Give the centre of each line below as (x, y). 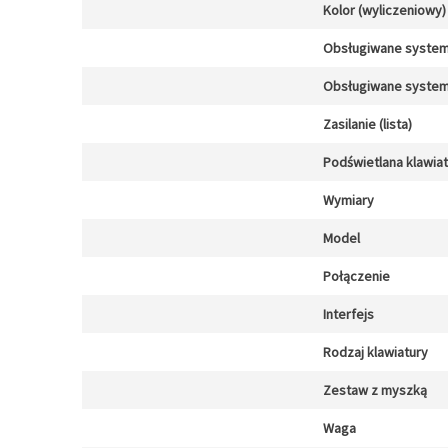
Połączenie (356, 276)
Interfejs (348, 314)
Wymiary (348, 200)
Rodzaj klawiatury (375, 352)
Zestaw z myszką (375, 390)
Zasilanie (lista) (367, 124)
